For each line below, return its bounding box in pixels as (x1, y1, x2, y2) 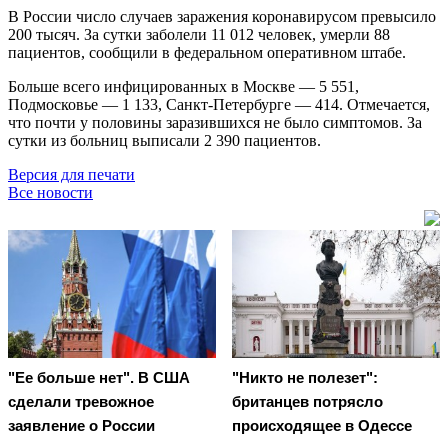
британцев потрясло (232, 393, 383, 411)
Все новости (8, 183, 93, 201)
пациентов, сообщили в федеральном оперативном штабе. (8, 43, 406, 61)
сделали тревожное (8, 393, 154, 411)
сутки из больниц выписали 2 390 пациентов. (8, 131, 321, 149)
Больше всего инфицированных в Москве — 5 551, (8, 77, 359, 95)
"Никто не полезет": (232, 369, 378, 387)
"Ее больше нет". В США (8, 369, 190, 387)
